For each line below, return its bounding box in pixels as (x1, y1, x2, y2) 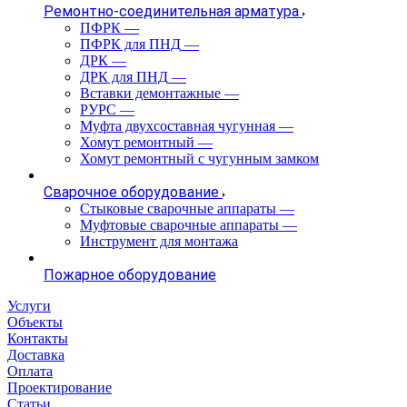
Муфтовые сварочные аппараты (80, 216, 279, 233)
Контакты (7, 330, 68, 346)
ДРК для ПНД (80, 68, 168, 84)
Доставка (7, 346, 65, 362)
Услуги (7, 297, 51, 313)
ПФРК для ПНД (80, 35, 181, 52)
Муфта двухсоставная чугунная (80, 117, 275, 134)
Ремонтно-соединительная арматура (44, 2, 299, 20)
